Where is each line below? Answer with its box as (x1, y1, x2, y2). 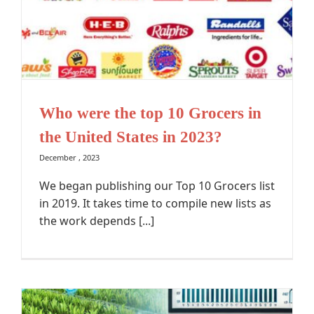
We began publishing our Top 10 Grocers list (39, 178, 275, 194)
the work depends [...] (39, 213, 154, 229)
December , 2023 (39, 152, 100, 163)
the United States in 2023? (39, 128, 222, 146)
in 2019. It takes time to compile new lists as (39, 196, 271, 212)
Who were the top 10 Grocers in (39, 104, 261, 123)
